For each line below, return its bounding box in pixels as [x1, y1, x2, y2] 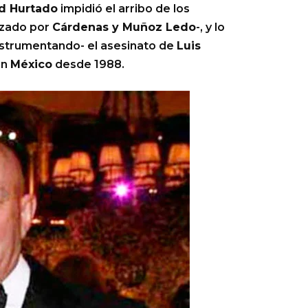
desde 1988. [52, 58, 124, 71]
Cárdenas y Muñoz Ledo [52, 21, 196, 34]
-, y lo [196, 21, 225, 34]
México [10, 58, 52, 71]
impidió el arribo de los [58, 2, 190, 15]
